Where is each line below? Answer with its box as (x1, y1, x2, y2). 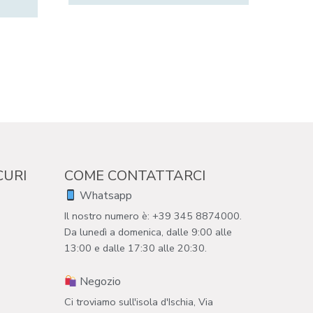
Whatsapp (76, 188, 132, 204)
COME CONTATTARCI (64, 166, 205, 186)
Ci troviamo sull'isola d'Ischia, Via (64, 295, 213, 310)
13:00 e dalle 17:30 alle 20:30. (64, 241, 207, 256)
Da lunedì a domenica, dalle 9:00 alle (64, 225, 232, 240)
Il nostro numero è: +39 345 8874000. (64, 209, 242, 224)
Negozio (76, 274, 121, 290)
